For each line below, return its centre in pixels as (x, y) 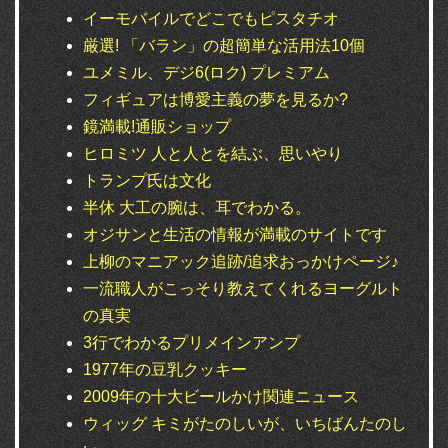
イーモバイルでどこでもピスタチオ (211, 19)
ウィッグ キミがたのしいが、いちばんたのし (245, 424)
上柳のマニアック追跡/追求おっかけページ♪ (241, 262)
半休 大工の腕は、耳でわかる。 (197, 208)
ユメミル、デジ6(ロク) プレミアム (206, 73)
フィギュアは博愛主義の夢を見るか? (215, 100)
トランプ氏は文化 (147, 181)
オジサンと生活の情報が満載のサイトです (235, 235)
